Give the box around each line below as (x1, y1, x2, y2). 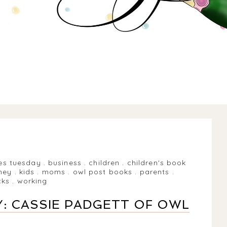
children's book (127, 158, 186, 167)
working (17, 176, 48, 185)
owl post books (72, 167, 133, 176)
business (48, 158, 82, 167)
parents (139, 167, 170, 176)
